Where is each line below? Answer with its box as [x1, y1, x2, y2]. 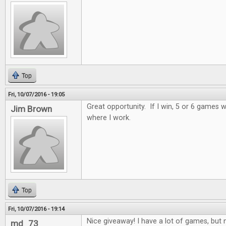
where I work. [87, 114, 131, 123]
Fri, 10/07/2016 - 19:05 [8, 91, 65, 98]
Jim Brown [11, 104, 52, 115]
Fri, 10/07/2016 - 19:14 [8, 205, 65, 213]
